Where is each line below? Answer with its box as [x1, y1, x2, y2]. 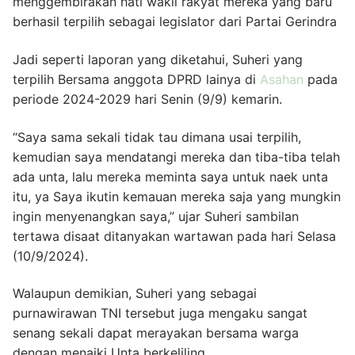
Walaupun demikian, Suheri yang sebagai [13, 285, 257, 302]
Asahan [260, 71, 303, 88]
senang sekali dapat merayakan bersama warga [13, 325, 299, 342]
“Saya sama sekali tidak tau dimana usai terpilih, [13, 128, 301, 145]
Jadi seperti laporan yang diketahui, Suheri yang [13, 52, 303, 68]
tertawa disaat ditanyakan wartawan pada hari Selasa [13, 227, 336, 244]
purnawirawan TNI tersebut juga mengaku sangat [13, 305, 307, 322]
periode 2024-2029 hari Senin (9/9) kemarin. [13, 91, 282, 108]
